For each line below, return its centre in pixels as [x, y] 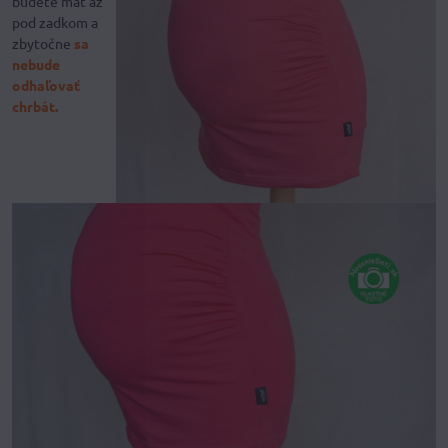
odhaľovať [46, 85]
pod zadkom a [55, 22]
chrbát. [35, 106]
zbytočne [43, 43]
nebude [36, 64]
